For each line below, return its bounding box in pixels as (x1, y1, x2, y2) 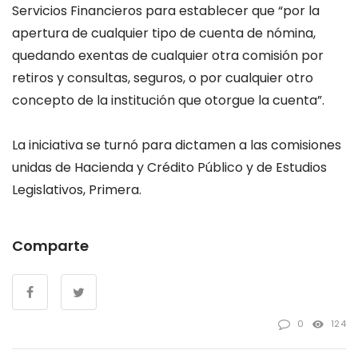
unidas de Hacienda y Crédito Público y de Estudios (12, 157, 327, 177)
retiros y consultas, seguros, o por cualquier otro (12, 69, 313, 88)
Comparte (12, 235, 89, 256)
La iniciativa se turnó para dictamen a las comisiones (12, 135, 341, 154)
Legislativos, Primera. (12, 180, 141, 199)
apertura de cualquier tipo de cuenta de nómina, (12, 24, 316, 43)
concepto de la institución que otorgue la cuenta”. (12, 91, 324, 110)
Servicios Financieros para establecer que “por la (12, 2, 320, 21)
